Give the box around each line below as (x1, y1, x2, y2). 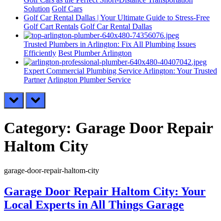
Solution (24, 4, 50, 13)
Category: (4, 119, 75, 137)
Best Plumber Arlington (58, 49, 132, 57)
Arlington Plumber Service (47, 75, 131, 84)
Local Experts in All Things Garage (4, 198, 184, 211)
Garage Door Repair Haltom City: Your (4, 184, 206, 198)
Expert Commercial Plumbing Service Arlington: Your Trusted (24, 67, 217, 75)
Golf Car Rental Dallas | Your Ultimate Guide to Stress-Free (24, 13, 210, 22)
